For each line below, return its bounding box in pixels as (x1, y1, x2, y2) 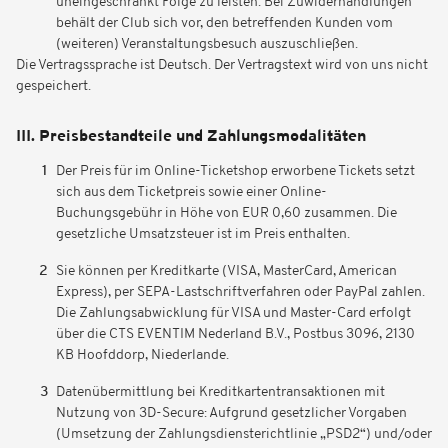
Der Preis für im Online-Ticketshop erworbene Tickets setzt (56, 164, 415, 179)
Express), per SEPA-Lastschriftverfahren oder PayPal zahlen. (56, 285, 425, 300)
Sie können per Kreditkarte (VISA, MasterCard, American (56, 264, 397, 279)
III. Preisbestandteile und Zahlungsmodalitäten (16, 129, 366, 145)
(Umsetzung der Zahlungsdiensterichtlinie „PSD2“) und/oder (56, 427, 432, 442)
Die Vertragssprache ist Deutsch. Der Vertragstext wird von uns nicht (16, 58, 428, 73)
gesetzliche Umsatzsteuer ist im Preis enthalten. (56, 227, 350, 242)
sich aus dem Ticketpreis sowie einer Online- (56, 185, 327, 200)
